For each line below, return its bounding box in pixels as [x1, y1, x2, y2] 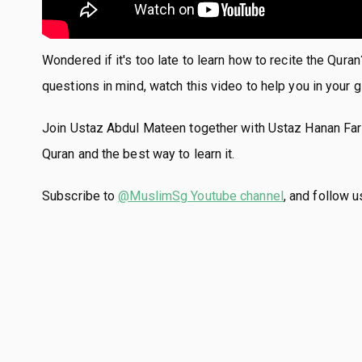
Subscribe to [42, 188, 119, 204]
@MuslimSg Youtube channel [118, 188, 284, 204]
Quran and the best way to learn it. [42, 146, 235, 162]
